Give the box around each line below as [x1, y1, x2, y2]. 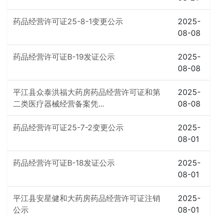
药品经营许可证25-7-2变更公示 [13, 123, 124, 132]
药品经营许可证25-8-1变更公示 [13, 16, 123, 26]
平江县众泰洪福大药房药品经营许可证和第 [13, 87, 160, 97]
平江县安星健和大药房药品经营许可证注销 [13, 193, 160, 203]
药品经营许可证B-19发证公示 [13, 52, 115, 62]
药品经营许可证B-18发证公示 [13, 158, 115, 168]
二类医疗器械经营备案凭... [13, 99, 104, 108]
